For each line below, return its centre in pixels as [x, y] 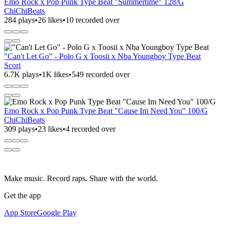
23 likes [50, 129]
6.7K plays [21, 74]
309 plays [19, 129]
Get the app [22, 195]
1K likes [55, 74]
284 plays [19, 20]
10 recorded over [93, 20]
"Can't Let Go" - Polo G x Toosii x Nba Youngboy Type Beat [102, 56]
